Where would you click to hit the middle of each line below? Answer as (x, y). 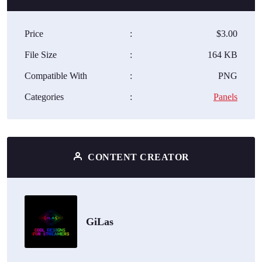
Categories (44, 96)
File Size (41, 54)
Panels (225, 96)
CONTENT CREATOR (137, 157)
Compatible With (56, 75)
